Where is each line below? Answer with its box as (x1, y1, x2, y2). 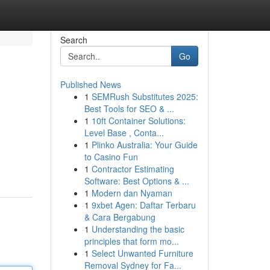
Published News (60, 78, 121, 90)
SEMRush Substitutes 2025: (91, 90, 198, 102)
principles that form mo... (84, 235, 179, 247)
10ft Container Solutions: (91, 115, 186, 127)
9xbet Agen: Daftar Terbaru (91, 199, 196, 211)
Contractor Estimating (91, 163, 174, 175)
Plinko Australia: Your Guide (91, 139, 198, 151)
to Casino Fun (84, 151, 138, 163)
